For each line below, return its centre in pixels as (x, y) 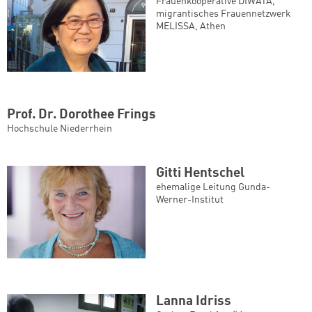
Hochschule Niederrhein (60, 129)
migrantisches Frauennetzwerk (224, 14)
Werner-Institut (190, 200)
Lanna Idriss (194, 302)
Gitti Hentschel (200, 174)
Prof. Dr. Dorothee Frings (81, 115)
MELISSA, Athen (191, 26)
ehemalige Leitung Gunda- (213, 188)
